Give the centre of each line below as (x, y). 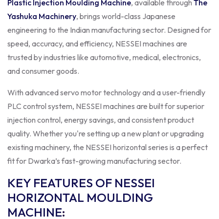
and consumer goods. (43, 71)
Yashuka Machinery (42, 16)
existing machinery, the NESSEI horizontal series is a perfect (108, 147)
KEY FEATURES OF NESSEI (81, 183)
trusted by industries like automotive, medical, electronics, (104, 57)
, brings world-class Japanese (126, 16)
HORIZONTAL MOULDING (80, 197)
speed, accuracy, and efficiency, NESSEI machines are (97, 43)
